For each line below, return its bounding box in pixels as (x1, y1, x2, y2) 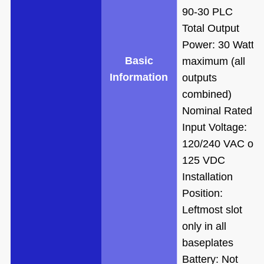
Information (110, 71, 169, 83)
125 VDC (181, 154, 225, 166)
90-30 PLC (181, 5, 233, 18)
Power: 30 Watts (181, 38, 259, 51)
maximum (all (181, 55, 245, 67)
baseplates (181, 236, 233, 249)
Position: (181, 187, 223, 199)
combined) (181, 88, 232, 100)
